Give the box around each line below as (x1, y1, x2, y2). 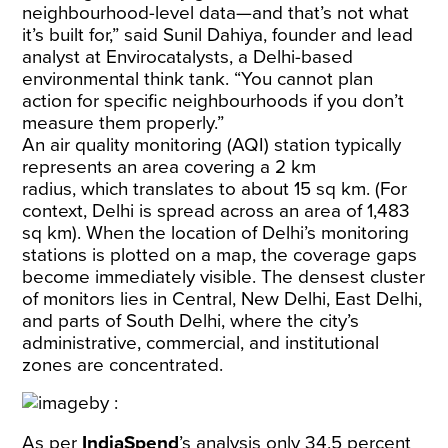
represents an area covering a (22, 156, 276, 178)
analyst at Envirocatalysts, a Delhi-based (22, 46, 354, 68)
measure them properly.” (22, 112, 225, 134)
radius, (22, 178, 77, 200)
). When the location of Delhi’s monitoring (72, 222, 410, 244)
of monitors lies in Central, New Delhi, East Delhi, (22, 288, 423, 310)
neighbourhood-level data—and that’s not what (22, 2, 410, 24)
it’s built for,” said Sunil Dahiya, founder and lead (22, 24, 414, 46)
